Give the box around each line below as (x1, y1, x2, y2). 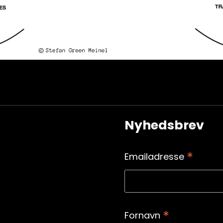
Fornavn (124, 209, 163, 222)
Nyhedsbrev (124, 116, 204, 134)
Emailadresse (124, 150, 187, 163)
